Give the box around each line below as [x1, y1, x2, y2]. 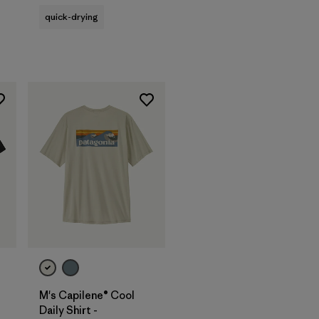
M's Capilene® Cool [39, 288, 135, 302]
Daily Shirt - [39, 303, 98, 317]
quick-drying [45, 11, 98, 23]
